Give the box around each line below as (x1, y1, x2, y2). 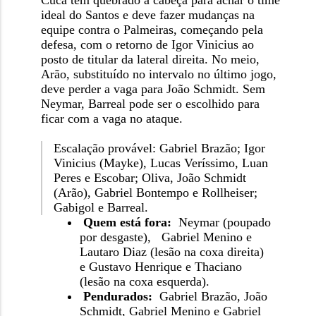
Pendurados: (83, 289, 156, 304)
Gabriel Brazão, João (159, 289, 267, 304)
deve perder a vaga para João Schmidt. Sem (40, 82, 265, 97)
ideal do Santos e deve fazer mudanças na (40, 8, 255, 23)
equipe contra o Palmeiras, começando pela (40, 23, 263, 37)
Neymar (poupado (178, 215, 271, 230)
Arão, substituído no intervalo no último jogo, (40, 67, 276, 82)
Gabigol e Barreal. (53, 200, 148, 215)
